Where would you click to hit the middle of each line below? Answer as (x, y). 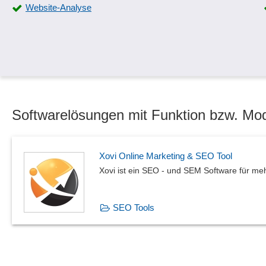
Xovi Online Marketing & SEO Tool (166, 156)
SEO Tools (134, 208)
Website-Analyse (58, 7)
